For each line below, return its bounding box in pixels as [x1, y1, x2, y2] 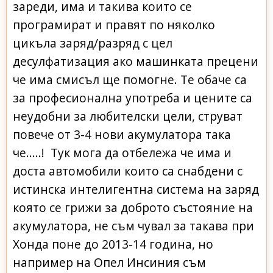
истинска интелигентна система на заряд [13, 180, 259, 197]
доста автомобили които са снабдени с [13, 162, 243, 179]
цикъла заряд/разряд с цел [13, 34, 172, 51]
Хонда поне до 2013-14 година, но [13, 235, 213, 252]
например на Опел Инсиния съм [13, 253, 206, 271]
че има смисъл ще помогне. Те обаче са [13, 71, 247, 88]
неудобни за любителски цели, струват [13, 107, 243, 124]
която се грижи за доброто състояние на [13, 199, 253, 216]
